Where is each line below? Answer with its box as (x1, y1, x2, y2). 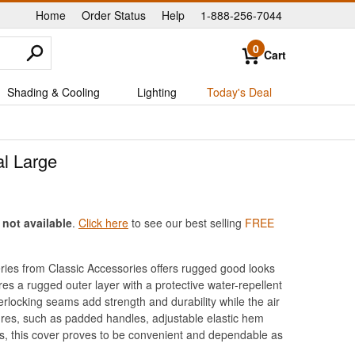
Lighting (136, 84, 177, 100)
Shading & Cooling (7, 84, 100, 100)
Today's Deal (206, 84, 272, 100)
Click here (78, 214, 128, 231)
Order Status (82, 7, 146, 23)
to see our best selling (128, 214, 245, 231)
